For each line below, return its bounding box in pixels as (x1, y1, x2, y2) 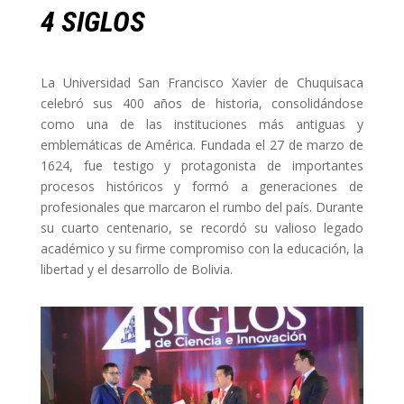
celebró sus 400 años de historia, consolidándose (40, 94, 364, 112)
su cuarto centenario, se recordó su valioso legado (40, 218, 364, 236)
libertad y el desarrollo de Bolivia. (40, 260, 233, 278)
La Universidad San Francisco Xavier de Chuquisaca (40, 73, 364, 91)
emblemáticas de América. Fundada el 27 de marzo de (40, 135, 364, 153)
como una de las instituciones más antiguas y (40, 115, 364, 133)
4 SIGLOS (40, 4, 145, 39)
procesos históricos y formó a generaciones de (40, 177, 364, 195)
